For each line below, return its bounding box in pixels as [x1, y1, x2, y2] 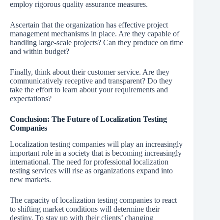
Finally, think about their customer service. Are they [10, 67, 169, 76]
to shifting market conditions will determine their [10, 204, 160, 213]
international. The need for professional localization [10, 157, 168, 166]
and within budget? [10, 47, 69, 55]
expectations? [10, 94, 52, 103]
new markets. [10, 175, 51, 184]
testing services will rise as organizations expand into [10, 166, 173, 175]
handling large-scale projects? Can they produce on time [10, 38, 183, 47]
